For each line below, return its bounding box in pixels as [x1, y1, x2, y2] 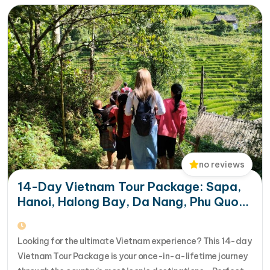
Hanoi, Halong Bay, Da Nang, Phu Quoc [17, 194, 246, 210]
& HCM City [17, 209, 86, 225]
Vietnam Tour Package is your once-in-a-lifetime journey [17, 251, 248, 262]
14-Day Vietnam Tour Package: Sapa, [17, 179, 241, 195]
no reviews [199, 159, 245, 171]
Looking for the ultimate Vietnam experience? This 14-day [17, 236, 251, 247]
